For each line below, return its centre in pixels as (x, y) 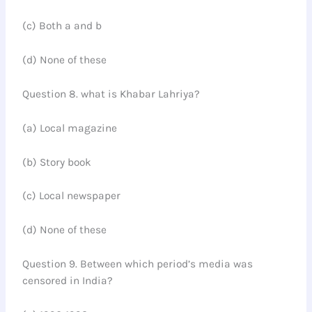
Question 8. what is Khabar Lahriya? (111, 94)
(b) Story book (57, 162)
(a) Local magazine (70, 128)
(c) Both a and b (62, 26)
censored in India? (68, 280)
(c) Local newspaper (72, 196)
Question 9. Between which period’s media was (138, 264)
